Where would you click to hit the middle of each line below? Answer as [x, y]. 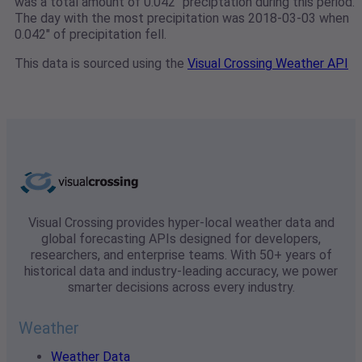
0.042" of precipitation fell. [90, 35]
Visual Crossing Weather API [268, 64]
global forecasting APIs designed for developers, [181, 239]
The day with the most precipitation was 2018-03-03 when [182, 19]
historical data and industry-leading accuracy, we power [181, 271]
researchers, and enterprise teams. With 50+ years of [181, 255]
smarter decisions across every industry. [181, 288]
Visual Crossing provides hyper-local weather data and [181, 223]
